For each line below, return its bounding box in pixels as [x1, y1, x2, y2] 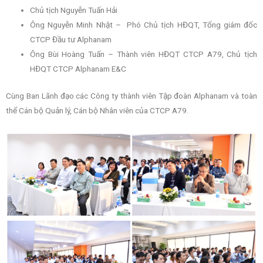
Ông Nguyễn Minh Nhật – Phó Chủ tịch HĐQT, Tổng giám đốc [30, 20, 257, 30]
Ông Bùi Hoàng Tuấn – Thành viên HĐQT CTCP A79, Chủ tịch [30, 49, 257, 59]
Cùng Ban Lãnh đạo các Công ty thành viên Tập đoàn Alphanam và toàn [6, 90, 257, 100]
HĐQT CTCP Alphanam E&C [30, 64, 127, 74]
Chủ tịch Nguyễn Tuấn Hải [30, 5, 118, 15]
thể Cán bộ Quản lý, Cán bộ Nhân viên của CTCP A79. [6, 105, 188, 115]
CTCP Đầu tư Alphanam [30, 35, 112, 45]
